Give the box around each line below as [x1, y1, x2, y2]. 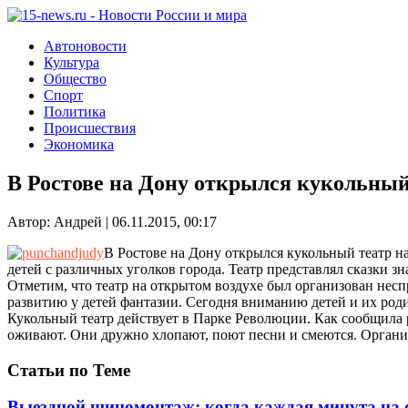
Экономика [44, 137, 114, 152]
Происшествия [44, 120, 136, 136]
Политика [44, 104, 106, 119]
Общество [44, 71, 107, 87]
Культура [44, 55, 99, 70]
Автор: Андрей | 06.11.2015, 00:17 [7, 213, 217, 229]
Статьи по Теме [7, 360, 130, 380]
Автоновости [44, 38, 127, 54]
